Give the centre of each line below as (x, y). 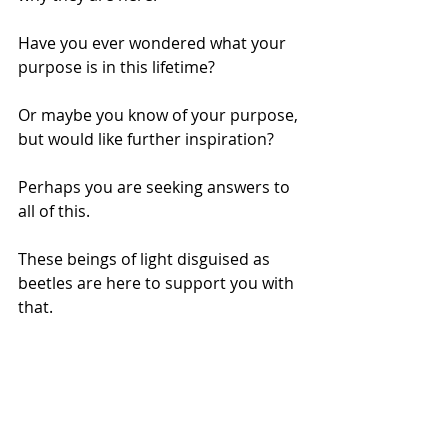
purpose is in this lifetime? (118, 66)
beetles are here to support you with (158, 282)
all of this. (56, 210)
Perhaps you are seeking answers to (156, 186)
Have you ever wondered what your (154, 42)
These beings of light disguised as (146, 258)
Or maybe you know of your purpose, (160, 114)
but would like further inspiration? (148, 138)
